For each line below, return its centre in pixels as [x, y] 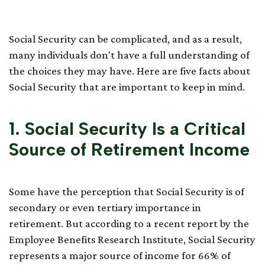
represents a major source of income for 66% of [120, 255]
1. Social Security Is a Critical [127, 129]
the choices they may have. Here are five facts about [130, 71]
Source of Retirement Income [129, 149]
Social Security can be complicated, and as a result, [125, 39]
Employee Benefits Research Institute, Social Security [132, 239]
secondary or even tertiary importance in [105, 207]
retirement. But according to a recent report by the [129, 223]
